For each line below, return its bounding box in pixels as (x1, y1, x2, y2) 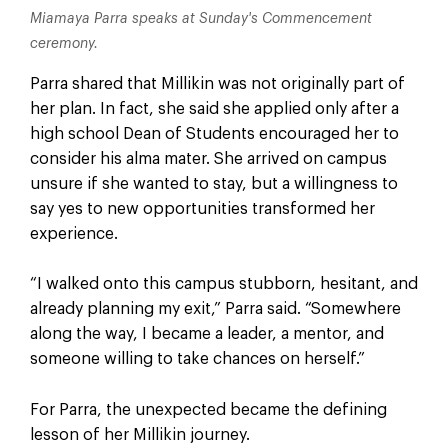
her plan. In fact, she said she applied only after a (29, 100, 399, 117)
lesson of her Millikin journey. (29, 426, 250, 443)
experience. (29, 225, 118, 242)
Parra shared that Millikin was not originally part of (29, 75, 405, 92)
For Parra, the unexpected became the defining (29, 401, 387, 418)
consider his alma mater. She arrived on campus (29, 150, 387, 167)
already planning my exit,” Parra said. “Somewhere (29, 301, 401, 318)
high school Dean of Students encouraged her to (29, 125, 399, 142)
